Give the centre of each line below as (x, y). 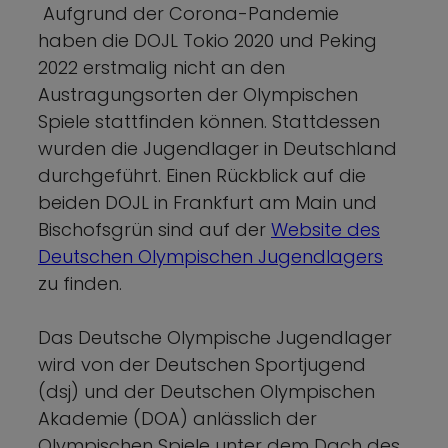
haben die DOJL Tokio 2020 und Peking (207, 41)
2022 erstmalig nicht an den (161, 68)
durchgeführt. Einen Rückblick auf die (202, 176)
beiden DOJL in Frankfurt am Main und (207, 203)
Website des (325, 230)
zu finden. (80, 284)
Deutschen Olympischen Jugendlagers (210, 257)
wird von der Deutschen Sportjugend (202, 365)
